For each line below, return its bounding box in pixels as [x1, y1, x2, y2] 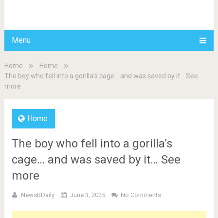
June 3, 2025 [70, 191, 105, 199]
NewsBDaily [20, 191, 54, 199]
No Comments [120, 191, 161, 199]
